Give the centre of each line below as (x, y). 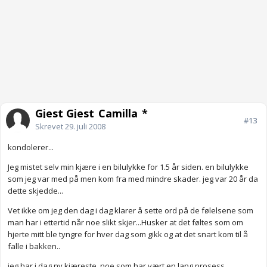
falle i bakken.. (34, 246)
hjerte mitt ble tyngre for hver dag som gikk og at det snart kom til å (128, 235)
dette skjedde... (35, 191)
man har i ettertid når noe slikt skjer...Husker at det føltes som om (125, 223)
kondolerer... (31, 148)
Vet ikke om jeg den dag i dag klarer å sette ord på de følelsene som (131, 211)
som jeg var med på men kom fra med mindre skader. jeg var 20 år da (133, 179)
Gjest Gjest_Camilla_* (91, 114)
